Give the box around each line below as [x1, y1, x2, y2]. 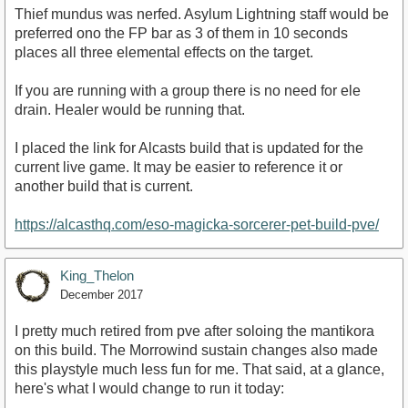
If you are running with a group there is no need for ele [15, 83, 361, 99]
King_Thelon [60, 268, 134, 284]
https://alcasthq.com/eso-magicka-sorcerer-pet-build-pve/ [15, 217, 379, 233]
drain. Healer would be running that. [15, 102, 245, 118]
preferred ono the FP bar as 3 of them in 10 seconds [15, 25, 348, 42]
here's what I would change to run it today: [15, 381, 284, 397]
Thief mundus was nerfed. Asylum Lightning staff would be [15, 6, 389, 23]
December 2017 [60, 288, 143, 302]
